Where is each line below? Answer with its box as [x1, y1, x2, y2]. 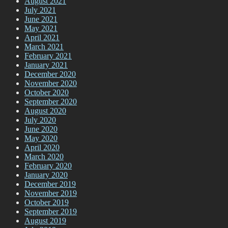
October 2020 [24, 88, 69, 97]
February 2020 [24, 161, 72, 170]
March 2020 [24, 152, 64, 161]
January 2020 [24, 170, 68, 179]
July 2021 [24, 5, 56, 14]
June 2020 [24, 124, 58, 133]
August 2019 [24, 216, 66, 225]
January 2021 [24, 60, 68, 69]
